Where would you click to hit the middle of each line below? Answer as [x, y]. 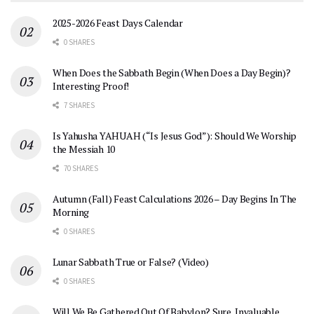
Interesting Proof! [91, 86]
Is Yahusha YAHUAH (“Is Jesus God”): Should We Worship [175, 136]
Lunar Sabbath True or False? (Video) [131, 262]
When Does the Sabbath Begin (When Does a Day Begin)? [172, 73]
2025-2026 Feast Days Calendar [118, 23]
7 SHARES [78, 105]
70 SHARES [80, 169]
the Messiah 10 [84, 149]
